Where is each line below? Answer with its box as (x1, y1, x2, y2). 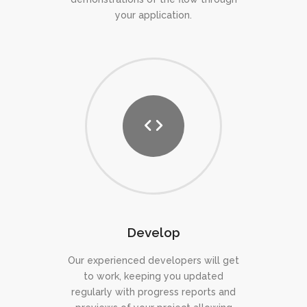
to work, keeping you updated (84, 270, 223, 282)
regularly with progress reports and (71, 286, 236, 297)
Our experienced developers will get (68, 254, 239, 266)
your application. (115, 9, 192, 21)
